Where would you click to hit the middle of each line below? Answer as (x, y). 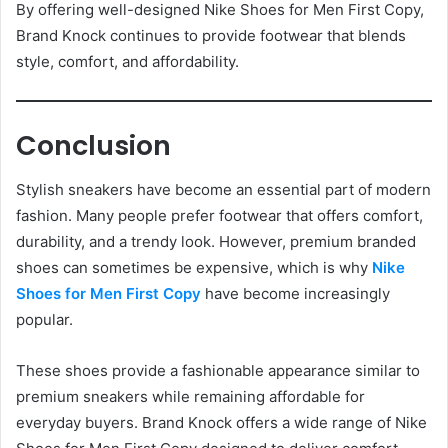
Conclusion (93, 145)
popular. (44, 320)
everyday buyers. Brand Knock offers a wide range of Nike (221, 423)
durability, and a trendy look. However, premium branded (216, 242)
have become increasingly (295, 294)
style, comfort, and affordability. (127, 61)
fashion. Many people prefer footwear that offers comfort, (219, 216)
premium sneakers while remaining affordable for (190, 397)
